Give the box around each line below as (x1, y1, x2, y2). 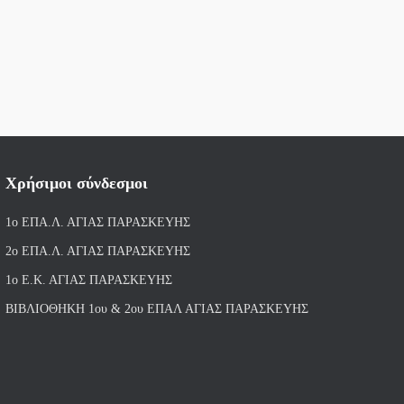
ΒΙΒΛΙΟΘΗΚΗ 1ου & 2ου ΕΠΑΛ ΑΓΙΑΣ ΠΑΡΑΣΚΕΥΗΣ (5, 302, 308, 316)
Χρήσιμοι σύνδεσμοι (5, 174, 148, 192)
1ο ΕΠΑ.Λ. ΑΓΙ (5, 216, 87, 229)
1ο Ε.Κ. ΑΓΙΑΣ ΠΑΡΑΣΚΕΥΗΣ (5, 273, 172, 287)
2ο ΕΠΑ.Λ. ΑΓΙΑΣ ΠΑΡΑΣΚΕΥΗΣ (5, 244, 190, 258)
